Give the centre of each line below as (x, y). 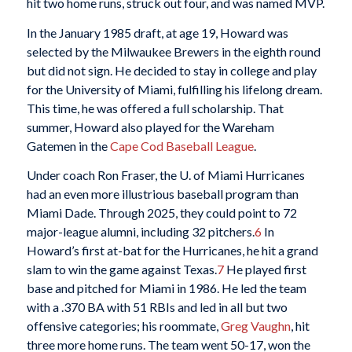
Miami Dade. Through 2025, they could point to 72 (161, 213)
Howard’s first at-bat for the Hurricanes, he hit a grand (172, 251)
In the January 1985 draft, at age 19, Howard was (157, 32)
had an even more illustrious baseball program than (162, 194)
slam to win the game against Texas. (121, 269)
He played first (265, 269)
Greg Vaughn (255, 326)
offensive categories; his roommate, (123, 326)
